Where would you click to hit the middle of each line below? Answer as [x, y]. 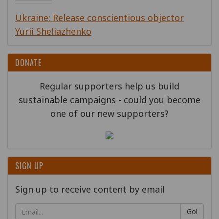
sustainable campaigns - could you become [109, 100]
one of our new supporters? [109, 113]
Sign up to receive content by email [90, 189]
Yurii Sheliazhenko [53, 31]
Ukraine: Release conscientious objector [99, 18]
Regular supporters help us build [109, 86]
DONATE [28, 63]
